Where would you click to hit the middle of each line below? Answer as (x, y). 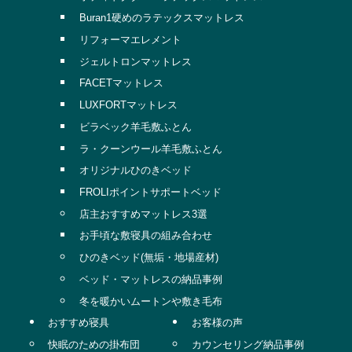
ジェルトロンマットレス (135, 61)
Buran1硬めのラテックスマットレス (161, 18)
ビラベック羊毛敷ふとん (135, 126)
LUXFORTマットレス (128, 105)
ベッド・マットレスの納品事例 (150, 279)
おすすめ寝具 (79, 323)
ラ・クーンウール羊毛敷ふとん (150, 148)
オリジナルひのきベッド (135, 170)
